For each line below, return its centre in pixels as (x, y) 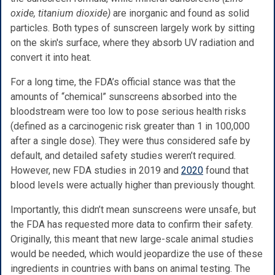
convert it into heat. (51, 57)
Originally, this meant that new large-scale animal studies (132, 239)
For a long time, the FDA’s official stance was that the (123, 82)
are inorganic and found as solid (180, 13)
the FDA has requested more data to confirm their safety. (132, 224)
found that (226, 170)
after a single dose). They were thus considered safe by (130, 141)
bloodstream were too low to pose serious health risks (128, 111)
